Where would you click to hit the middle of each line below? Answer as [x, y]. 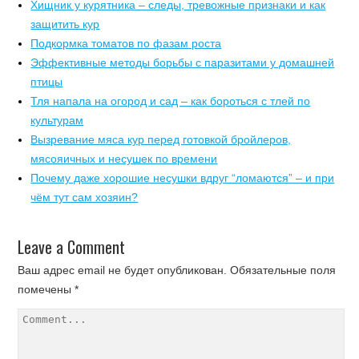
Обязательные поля [283, 270]
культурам [57, 121]
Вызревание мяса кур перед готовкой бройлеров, [161, 140]
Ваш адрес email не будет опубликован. [123, 270]
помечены [46, 290]
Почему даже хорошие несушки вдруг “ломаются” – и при [183, 178]
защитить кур [65, 24]
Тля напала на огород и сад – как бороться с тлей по [171, 101]
